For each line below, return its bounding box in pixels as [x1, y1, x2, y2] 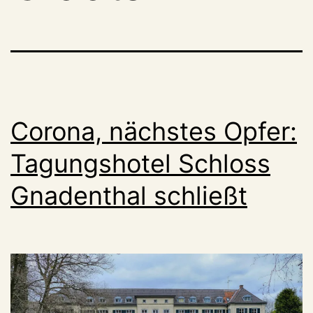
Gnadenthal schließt [10, 180, 247, 211]
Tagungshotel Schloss [10, 147, 270, 179]
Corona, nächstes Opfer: [10, 115, 297, 147]
